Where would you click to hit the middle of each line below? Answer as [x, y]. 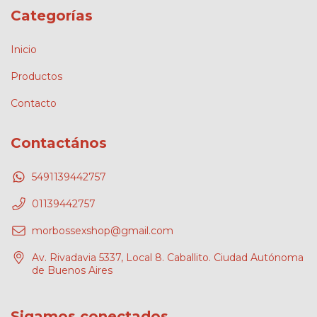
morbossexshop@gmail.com [103, 230]
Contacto [34, 103]
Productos [36, 76]
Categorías [52, 16]
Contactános [59, 143]
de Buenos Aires [72, 270]
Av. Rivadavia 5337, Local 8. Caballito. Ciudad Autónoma [168, 257]
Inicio [24, 49]
